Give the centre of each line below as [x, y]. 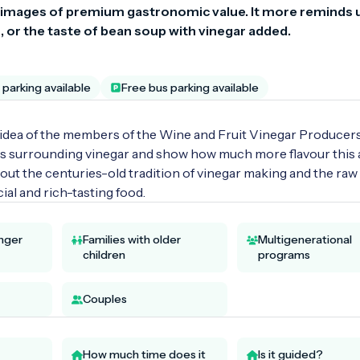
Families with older [132, 239]
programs [284, 254]
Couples [105, 299]
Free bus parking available [190, 87]
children [104, 254]
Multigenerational [305, 239]
